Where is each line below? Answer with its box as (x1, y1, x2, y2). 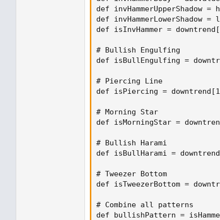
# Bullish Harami (96, 138, 167, 147)
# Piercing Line (96, 76, 163, 85)
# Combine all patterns (96, 200, 193, 209)
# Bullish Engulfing (96, 45, 180, 55)
